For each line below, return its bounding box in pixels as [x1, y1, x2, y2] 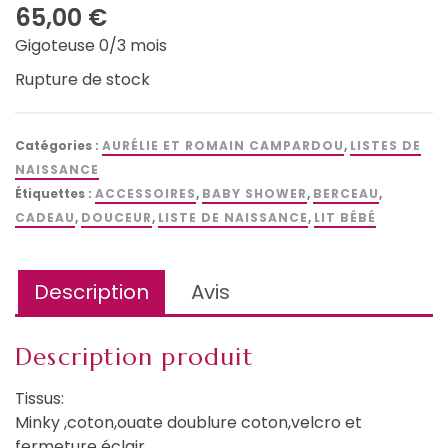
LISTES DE [350, 136, 421, 154]
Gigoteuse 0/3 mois [15, 33, 167, 57]
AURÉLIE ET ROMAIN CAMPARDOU [102, 136, 344, 154]
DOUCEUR [81, 208, 152, 226]
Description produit [15, 341, 253, 372]
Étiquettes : [15, 184, 95, 202]
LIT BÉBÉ [314, 208, 376, 226]
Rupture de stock [15, 67, 150, 91]
